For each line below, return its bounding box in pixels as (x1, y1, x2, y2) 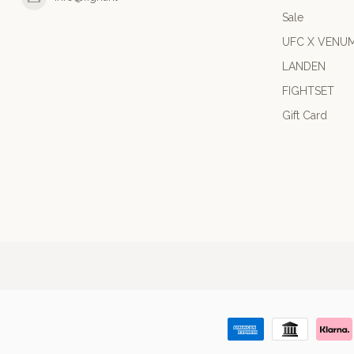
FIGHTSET (282, 84, 334, 97)
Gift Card (282, 108, 327, 122)
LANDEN (282, 59, 326, 73)
